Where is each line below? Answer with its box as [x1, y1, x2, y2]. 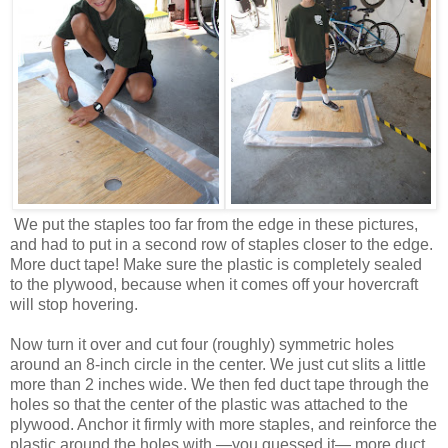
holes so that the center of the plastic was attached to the [10, 396, 408, 414]
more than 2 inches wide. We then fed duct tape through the [10, 376, 429, 394]
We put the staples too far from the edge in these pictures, [10, 216, 418, 234]
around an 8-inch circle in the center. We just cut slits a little [10, 356, 426, 374]
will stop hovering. [10, 296, 138, 314]
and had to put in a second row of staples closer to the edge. [10, 236, 433, 254]
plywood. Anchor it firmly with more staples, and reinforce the [10, 416, 437, 434]
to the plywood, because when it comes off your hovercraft [10, 276, 418, 294]
